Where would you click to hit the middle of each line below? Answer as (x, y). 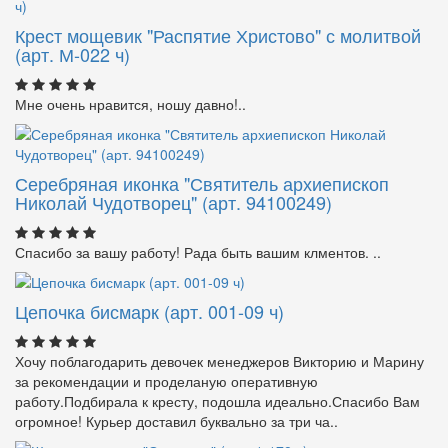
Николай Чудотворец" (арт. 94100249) (173, 201)
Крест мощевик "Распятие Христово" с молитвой (218, 34)
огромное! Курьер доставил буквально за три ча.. (176, 420)
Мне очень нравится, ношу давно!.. (130, 103)
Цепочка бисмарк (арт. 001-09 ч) (149, 310)
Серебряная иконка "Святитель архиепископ (202, 182)
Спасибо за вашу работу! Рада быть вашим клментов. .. (198, 251)
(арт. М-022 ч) (72, 53)
